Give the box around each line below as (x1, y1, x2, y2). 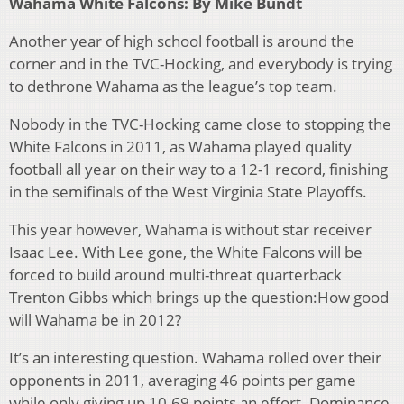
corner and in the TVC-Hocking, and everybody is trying (9, 53, 392, 75)
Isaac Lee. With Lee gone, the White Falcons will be (9, 242, 363, 263)
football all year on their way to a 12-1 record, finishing (9, 159, 388, 180)
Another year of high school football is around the (9, 31, 354, 52)
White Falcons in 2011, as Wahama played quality (9, 136, 352, 158)
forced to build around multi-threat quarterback (9, 264, 342, 286)
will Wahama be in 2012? (9, 309, 181, 331)
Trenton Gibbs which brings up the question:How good (9, 287, 389, 308)
